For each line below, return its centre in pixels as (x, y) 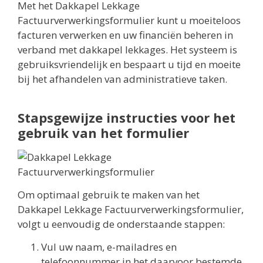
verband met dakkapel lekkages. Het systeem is (127, 49)
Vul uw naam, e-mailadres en (109, 247)
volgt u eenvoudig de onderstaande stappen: (121, 224)
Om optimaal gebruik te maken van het (109, 194)
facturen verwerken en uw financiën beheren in (125, 35)
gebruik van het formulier (103, 132)
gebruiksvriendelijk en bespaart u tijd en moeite (129, 64)
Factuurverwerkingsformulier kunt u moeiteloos (129, 20)
